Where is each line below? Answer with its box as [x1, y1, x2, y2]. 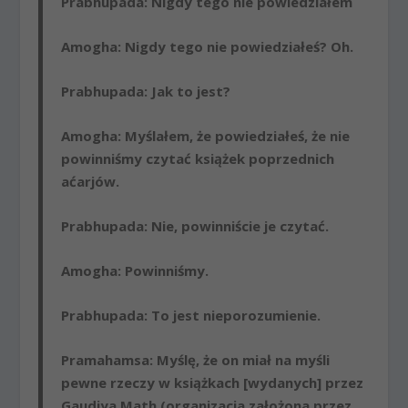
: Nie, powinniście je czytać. [144, 216, 330, 235]
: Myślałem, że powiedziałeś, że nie [117, 126, 351, 145]
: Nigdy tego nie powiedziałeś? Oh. [117, 36, 354, 56]
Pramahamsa [61, 350, 150, 369]
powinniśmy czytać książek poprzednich [61, 148, 335, 168]
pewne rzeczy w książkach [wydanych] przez [61, 372, 364, 392]
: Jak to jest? [144, 81, 231, 100]
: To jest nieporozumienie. [144, 305, 321, 324]
